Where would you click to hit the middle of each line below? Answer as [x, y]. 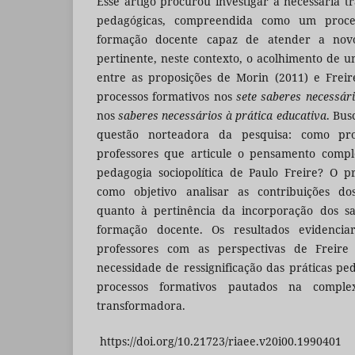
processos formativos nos [166, 97]
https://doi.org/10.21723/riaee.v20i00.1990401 [219, 341]
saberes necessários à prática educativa [222, 116]
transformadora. [141, 306]
